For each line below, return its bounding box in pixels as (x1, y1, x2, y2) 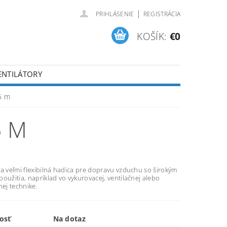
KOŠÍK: (137, 29, 167, 43)
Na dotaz (53, 214, 86, 223)
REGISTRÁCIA (143, 10, 181, 18)
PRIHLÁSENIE (96, 10, 134, 18)
